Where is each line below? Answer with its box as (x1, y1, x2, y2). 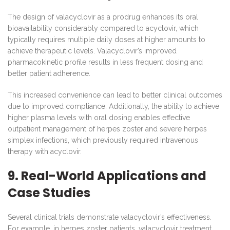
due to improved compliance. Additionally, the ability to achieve (8, 102, 219, 110)
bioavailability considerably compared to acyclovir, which (8, 24, 199, 32)
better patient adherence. (8, 69, 90, 78)
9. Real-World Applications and (8, 167, 206, 184)
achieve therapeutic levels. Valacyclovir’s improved (8, 46, 177, 55)
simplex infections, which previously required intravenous (8, 136, 198, 144)
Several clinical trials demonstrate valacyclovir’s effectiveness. (8, 213, 212, 221)
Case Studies (8, 184, 90, 201)
